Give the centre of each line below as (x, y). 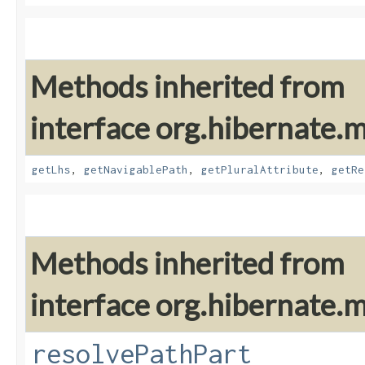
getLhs (51, 170)
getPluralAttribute (260, 170)
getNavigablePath (136, 170)
